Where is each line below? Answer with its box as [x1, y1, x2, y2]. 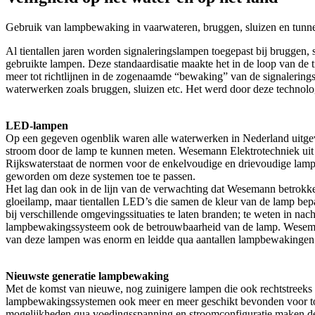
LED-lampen [6, 119, 68, 131]
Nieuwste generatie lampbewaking [6, 269, 169, 282]
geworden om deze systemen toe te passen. [6, 169, 195, 182]
